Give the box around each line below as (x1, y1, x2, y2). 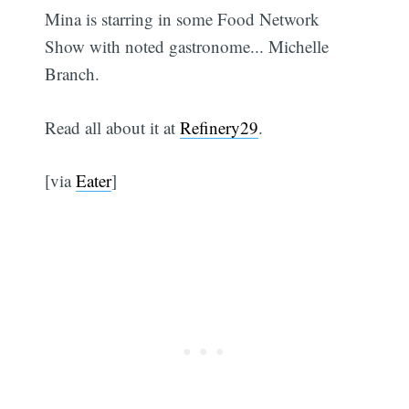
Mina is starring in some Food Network (45, 7, 320, 31)
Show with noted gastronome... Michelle (45, 35, 330, 58)
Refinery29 (180, 115, 259, 139)
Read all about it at (45, 115, 181, 139)
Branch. (45, 62, 100, 86)
